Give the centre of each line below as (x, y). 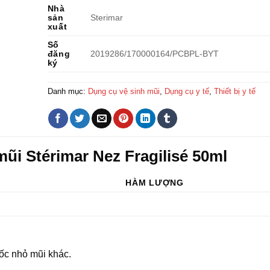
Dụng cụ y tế (187, 91)
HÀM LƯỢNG (155, 182)
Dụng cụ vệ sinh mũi (124, 91)
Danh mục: (67, 91)
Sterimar (106, 18)
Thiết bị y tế (234, 91)
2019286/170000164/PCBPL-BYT (154, 54)
